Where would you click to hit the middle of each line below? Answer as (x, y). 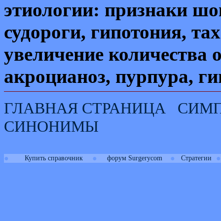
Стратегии (196, 158)
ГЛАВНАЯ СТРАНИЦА (85, 108)
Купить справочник (54, 158)
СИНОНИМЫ (51, 127)
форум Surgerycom (134, 158)
